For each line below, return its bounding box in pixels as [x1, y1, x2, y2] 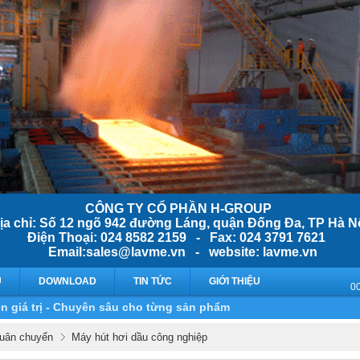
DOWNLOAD [38, 276, 96, 288]
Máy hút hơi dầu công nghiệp [71, 331, 207, 344]
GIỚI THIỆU [208, 276, 260, 288]
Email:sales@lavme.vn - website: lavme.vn [42, 245, 318, 260]
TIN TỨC [133, 276, 172, 288]
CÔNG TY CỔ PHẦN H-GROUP [84, 202, 275, 216]
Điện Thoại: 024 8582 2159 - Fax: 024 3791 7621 [27, 231, 333, 245]
